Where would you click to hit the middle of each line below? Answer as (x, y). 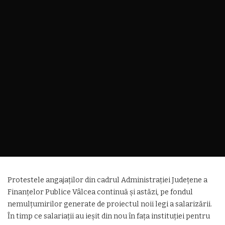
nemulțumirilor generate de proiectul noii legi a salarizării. (110, 204)
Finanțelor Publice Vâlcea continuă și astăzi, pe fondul (100, 192)
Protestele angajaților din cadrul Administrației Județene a (107, 180)
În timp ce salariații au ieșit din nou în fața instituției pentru (109, 216)
